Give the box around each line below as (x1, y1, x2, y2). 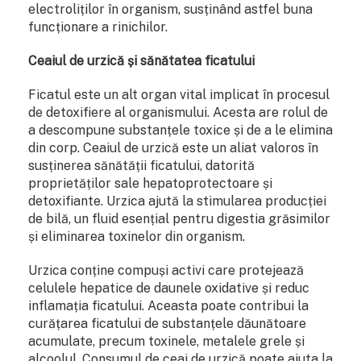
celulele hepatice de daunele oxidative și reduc (28, 280, 309, 296)
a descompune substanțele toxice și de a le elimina (28, 122, 333, 138)
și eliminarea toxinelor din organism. (28, 228, 245, 244)
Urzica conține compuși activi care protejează (28, 262, 304, 278)
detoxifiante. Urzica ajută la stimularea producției (28, 193, 326, 209)
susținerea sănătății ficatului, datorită (28, 157, 255, 173)
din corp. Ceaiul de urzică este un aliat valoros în (28, 139, 318, 156)
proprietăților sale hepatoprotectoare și (28, 175, 272, 191)
